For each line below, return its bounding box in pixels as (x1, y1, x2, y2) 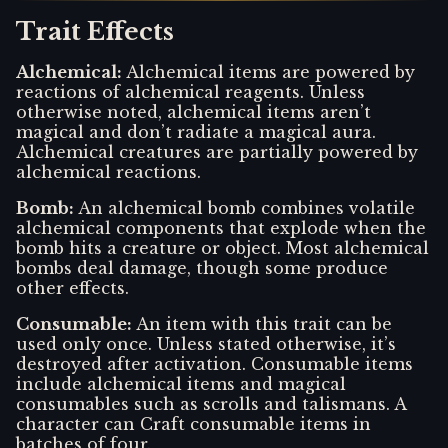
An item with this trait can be (136, 313, 392, 334)
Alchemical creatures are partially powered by (16, 141, 418, 162)
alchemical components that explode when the (16, 217, 426, 238)
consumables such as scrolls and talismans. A (16, 393, 406, 414)
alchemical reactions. (16, 161, 201, 182)
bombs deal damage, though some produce (16, 257, 388, 278)
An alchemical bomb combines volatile (78, 197, 415, 218)
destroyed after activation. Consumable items (16, 353, 413, 374)
